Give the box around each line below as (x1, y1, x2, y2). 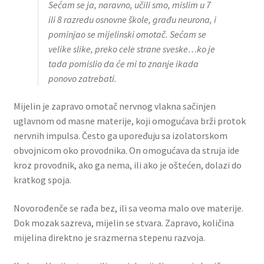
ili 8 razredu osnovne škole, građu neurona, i (48, 13, 216, 25)
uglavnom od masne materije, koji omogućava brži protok (13, 115, 246, 127)
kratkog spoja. (13, 174, 71, 186)
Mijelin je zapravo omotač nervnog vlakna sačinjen (13, 100, 216, 113)
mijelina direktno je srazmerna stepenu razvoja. (13, 231, 205, 243)
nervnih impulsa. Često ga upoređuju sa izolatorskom (13, 130, 227, 142)
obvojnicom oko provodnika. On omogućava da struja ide (13, 144, 239, 157)
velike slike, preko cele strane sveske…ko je (48, 42, 215, 55)
